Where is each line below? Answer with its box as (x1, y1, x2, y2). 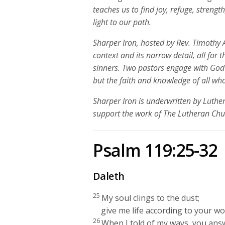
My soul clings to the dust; (101, 192, 200, 203)
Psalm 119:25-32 (93, 138, 217, 162)
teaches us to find (93, 4, 155, 15)
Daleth (93, 169, 125, 183)
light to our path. (93, 16, 152, 28)
